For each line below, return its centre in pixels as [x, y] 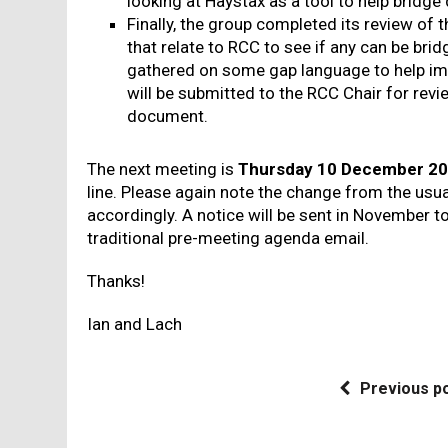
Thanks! [116, 281]
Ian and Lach [135, 324]
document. [168, 116]
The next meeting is [163, 169]
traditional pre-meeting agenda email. [228, 238]
